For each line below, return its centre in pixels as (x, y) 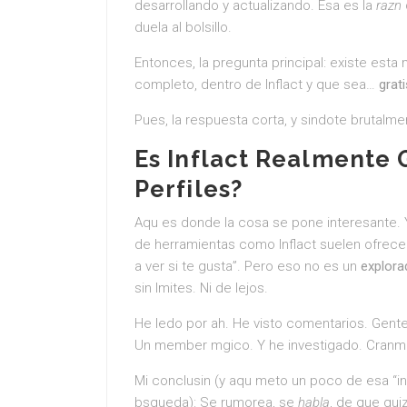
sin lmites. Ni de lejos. (201, 288)
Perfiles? (189, 189)
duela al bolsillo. (183, 27)
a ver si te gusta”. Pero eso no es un (248, 266)
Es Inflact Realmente (266, 159)
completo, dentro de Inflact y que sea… (257, 84)
